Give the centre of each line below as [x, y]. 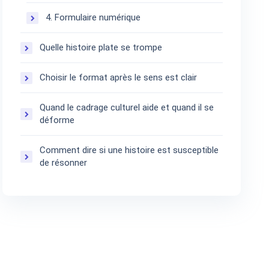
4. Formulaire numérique [93, 18]
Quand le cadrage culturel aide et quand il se [127, 108]
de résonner [64, 163]
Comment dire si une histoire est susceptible [129, 150]
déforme [57, 120]
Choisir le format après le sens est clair [119, 78]
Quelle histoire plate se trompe [101, 48]
